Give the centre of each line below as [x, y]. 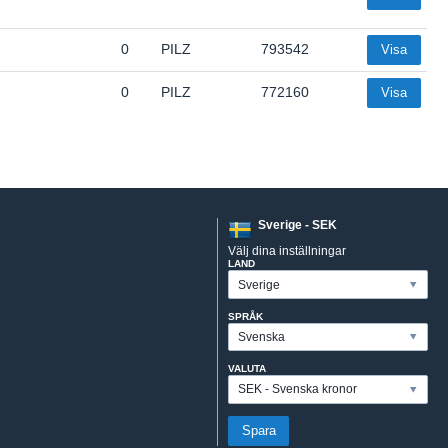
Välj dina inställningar [287, 251]
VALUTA [247, 369]
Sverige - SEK [298, 225]
